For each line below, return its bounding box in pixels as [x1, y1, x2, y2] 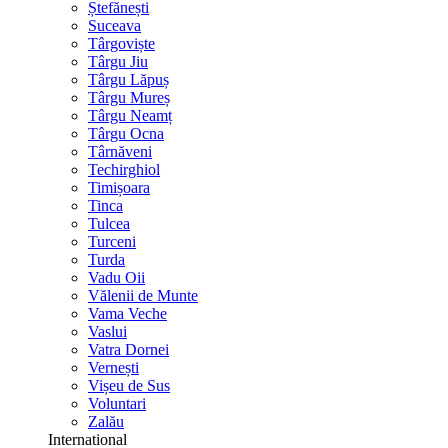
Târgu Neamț [88, 107, 172, 124]
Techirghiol [88, 161, 160, 178]
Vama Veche [88, 305, 167, 322]
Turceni [88, 233, 136, 250]
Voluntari [88, 395, 146, 412]
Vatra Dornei [88, 341, 169, 358]
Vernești [88, 359, 139, 376]
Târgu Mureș [88, 89, 170, 106]
